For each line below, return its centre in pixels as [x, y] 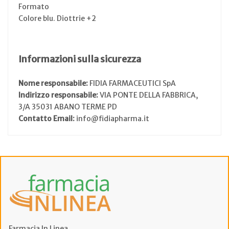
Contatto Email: [47, 118]
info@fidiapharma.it [113, 118]
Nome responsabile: [54, 83]
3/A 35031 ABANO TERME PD [68, 107]
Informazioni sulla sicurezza [80, 59]
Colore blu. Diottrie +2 [57, 18]
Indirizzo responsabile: [59, 95]
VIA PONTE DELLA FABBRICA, [149, 95]
